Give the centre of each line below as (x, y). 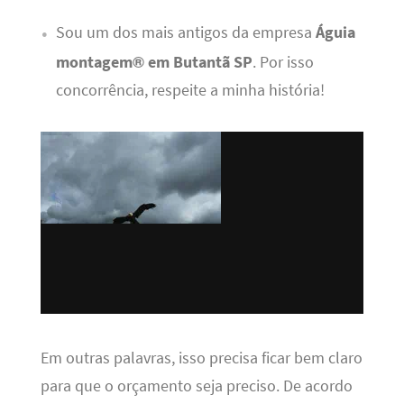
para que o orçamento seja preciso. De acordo (196, 386)
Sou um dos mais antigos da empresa (185, 33)
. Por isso (283, 63)
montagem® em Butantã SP (154, 63)
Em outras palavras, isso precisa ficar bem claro (201, 358)
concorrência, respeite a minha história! (190, 91)
